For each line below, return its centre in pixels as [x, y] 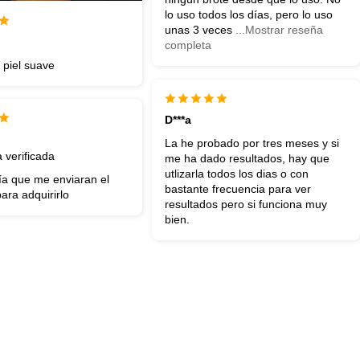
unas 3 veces [200, 30]
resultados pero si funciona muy [245, 205]
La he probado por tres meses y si [252, 143]
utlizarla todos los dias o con [236, 174]
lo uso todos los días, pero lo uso [248, 15]
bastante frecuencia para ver [237, 189]
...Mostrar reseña [279, 30]
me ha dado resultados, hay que [247, 159]
